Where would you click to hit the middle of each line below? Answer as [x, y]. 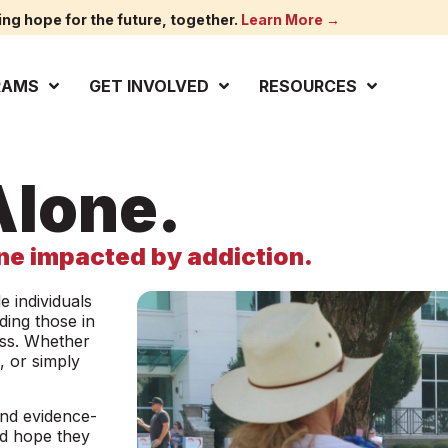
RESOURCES [308, 85]
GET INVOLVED [149, 85]
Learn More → [290, 19]
